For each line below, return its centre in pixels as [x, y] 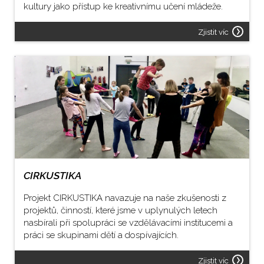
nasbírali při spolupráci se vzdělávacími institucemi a [128, 222]
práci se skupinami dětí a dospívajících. [101, 235]
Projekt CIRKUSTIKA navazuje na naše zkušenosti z [125, 198]
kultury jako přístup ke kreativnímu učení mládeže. [123, 7]
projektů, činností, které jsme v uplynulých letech [121, 210]
